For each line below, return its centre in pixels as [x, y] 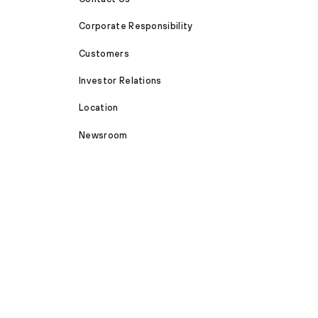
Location [99, 108]
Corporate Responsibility [136, 26]
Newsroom [103, 135]
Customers [104, 53]
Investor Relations [120, 80]
